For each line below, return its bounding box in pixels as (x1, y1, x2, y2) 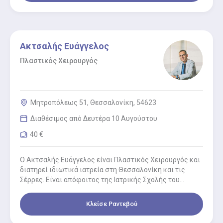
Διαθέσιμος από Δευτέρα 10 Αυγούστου (30, 114, 157, 122)
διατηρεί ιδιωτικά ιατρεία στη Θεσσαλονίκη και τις (20, 165, 185, 174)
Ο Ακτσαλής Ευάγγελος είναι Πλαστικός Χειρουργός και (20, 155, 200, 164)
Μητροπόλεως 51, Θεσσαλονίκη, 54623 (30, 98, 156, 107)
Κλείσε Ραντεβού (86, 200, 137, 208)
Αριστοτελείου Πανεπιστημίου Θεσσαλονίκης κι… (20, 185, 180, 194)
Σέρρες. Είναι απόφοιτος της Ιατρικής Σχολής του (20, 175, 180, 184)
